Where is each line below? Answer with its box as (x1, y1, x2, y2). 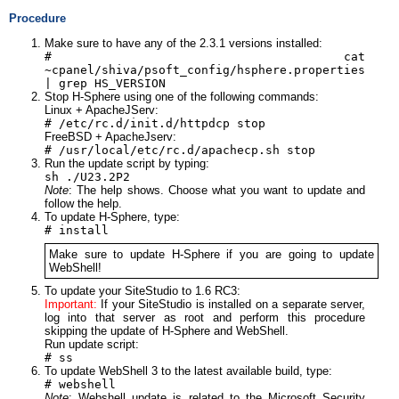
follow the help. (45, 196, 122, 210)
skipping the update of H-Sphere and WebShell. (45, 324, 289, 338)
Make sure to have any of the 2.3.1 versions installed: (45, 36, 322, 50)
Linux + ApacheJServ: (45, 102, 159, 117)
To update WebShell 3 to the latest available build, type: (45, 364, 332, 379)
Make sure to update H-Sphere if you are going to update (49, 247, 374, 261)
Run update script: (45, 338, 139, 352)
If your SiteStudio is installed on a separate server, (97, 297, 365, 312)
